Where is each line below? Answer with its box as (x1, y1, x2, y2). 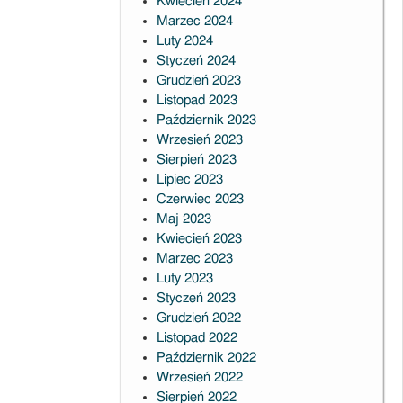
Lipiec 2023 (156, 173, 223, 186)
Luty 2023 (156, 272, 213, 285)
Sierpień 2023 (156, 153, 237, 166)
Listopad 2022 (156, 331, 237, 345)
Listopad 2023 (156, 94, 237, 107)
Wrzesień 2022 (156, 371, 243, 384)
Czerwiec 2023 (156, 193, 244, 206)
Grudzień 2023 (156, 74, 241, 87)
